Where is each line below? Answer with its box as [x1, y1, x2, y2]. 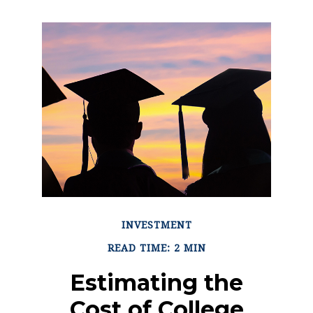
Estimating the [70, 268, 243, 296]
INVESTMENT [121, 219, 192, 231]
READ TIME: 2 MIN [107, 242, 206, 254]
